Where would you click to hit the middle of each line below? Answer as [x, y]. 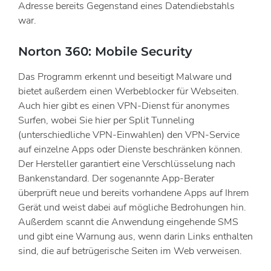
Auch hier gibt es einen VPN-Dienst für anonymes [124, 106]
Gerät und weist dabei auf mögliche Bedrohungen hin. [132, 208]
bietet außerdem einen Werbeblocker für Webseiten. [129, 92]
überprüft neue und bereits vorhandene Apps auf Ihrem [134, 193]
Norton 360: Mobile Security [105, 52]
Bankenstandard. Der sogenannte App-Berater [116, 179]
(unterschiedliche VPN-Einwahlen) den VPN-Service [129, 135]
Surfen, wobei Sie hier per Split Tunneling [106, 121]
